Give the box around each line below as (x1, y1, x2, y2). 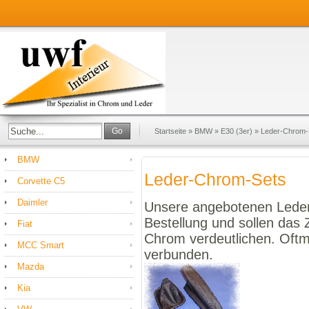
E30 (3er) (221, 127, 252, 135)
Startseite (154, 127, 186, 135)
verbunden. (144, 246, 213, 262)
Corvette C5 (17, 176, 65, 186)
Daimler (17, 197, 48, 208)
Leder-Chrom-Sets (144, 170, 286, 190)
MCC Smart (17, 240, 64, 250)
